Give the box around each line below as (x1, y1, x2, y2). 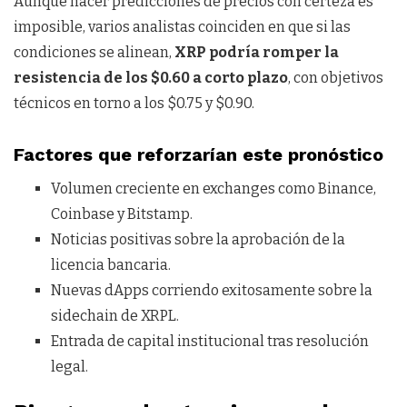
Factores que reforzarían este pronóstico (14, 144, 383, 166)
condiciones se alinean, (14, 44, 174, 62)
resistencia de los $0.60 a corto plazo (14, 69, 288, 87)
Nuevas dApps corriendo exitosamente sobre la (50, 282, 372, 300)
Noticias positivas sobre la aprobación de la (50, 231, 345, 249)
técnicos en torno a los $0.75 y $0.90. (14, 94, 254, 113)
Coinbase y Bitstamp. (50, 205, 193, 223)
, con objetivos (288, 69, 383, 87)
